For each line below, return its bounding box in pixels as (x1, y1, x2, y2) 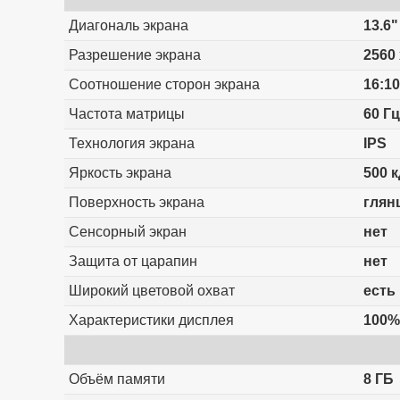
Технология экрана (68, 136, 195, 152)
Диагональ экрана (68, 18, 188, 34)
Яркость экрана (68, 165, 171, 181)
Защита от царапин (68, 254, 197, 270)
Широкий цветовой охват (68, 283, 235, 299)
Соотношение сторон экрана (68, 77, 260, 93)
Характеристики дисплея (68, 312, 234, 329)
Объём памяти (68, 371, 165, 387)
